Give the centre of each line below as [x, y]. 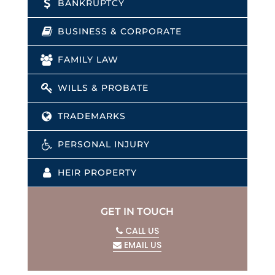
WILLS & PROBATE [101, 88]
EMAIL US [142, 245]
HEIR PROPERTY [95, 173]
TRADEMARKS [90, 116]
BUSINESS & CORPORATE [118, 32]
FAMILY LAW [86, 60]
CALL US [141, 231]
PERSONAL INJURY [102, 145]
